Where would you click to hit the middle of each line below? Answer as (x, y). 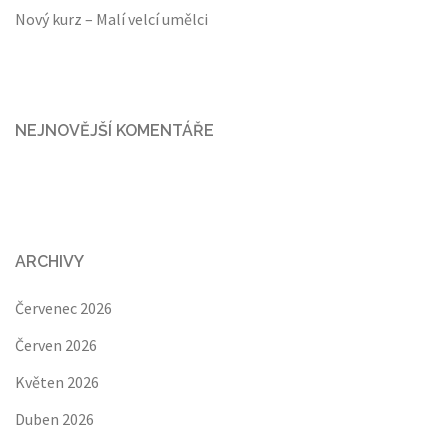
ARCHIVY (49, 261)
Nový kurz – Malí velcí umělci (111, 19)
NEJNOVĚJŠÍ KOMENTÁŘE (114, 130)
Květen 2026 (57, 382)
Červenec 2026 (63, 308)
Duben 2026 (54, 419)
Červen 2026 (56, 345)
